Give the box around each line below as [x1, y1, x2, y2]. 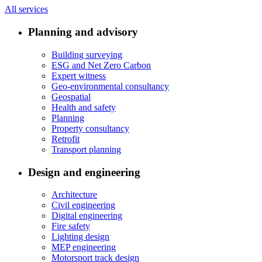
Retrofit [51, 133, 80, 144]
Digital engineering [51, 211, 122, 221]
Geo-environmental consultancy [51, 81, 169, 91]
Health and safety [51, 102, 116, 112]
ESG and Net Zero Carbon [51, 60, 151, 70]
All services [5, 4, 48, 15]
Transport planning [51, 144, 121, 154]
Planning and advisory [28, 26, 138, 39]
